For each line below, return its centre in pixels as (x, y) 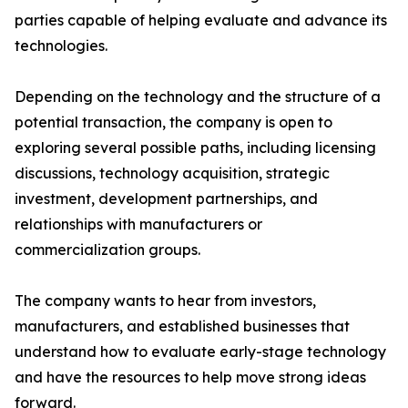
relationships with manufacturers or (138, 224)
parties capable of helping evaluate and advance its (201, 20)
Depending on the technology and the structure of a (198, 97)
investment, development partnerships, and (166, 199)
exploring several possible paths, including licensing (195, 148)
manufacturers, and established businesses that (182, 326)
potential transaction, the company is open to (173, 122)
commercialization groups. (107, 250)
